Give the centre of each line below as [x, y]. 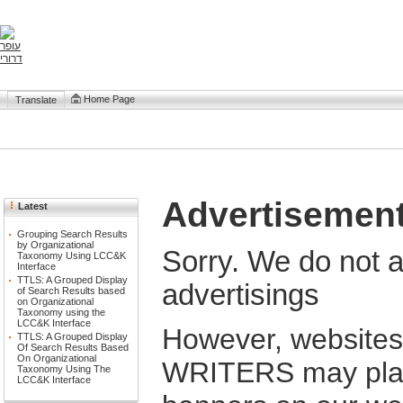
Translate [36, 100]
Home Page [109, 99]
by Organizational [55, 245]
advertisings [241, 295]
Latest [33, 206]
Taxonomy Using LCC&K [72, 255]
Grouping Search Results [72, 234]
